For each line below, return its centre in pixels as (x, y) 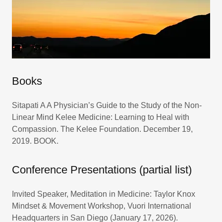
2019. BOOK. (35, 141)
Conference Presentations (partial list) (102, 170)
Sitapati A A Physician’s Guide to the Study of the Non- (107, 105)
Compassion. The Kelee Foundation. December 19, (102, 129)
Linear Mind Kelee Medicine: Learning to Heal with (101, 117)
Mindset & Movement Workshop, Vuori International (102, 206)
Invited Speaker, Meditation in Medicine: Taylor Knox (104, 194)
